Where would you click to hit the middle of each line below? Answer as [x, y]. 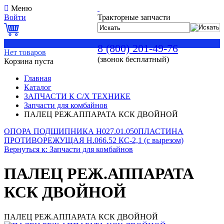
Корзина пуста [29, 61]
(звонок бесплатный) [133, 59]
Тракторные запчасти [134, 17]
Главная [37, 78]
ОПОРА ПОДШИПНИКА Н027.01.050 [71, 131]
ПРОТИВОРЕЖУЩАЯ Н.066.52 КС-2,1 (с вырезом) [94, 140]
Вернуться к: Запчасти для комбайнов [68, 149]
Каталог [38, 87]
